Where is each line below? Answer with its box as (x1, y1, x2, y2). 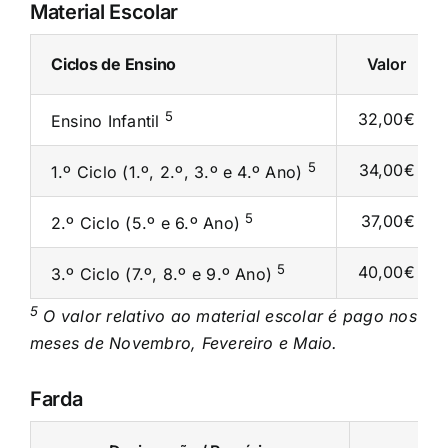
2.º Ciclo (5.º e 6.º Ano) (50, 213, 246, 234)
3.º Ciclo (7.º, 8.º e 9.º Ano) (50, 264, 278, 285)
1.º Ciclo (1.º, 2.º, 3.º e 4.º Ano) (50, 162, 308, 183)
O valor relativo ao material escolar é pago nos (38, 305, 417, 326)
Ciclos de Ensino (50, 54, 177, 75)
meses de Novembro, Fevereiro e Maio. (29, 332, 338, 353)
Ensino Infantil (50, 111, 165, 132)
